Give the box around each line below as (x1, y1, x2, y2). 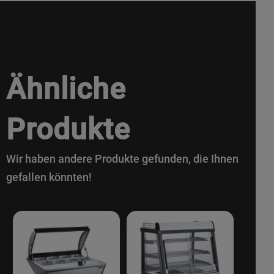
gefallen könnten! (6, 171, 92, 184)
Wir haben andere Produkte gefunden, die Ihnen (6, 152, 239, 166)
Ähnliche (6, 72, 126, 107)
